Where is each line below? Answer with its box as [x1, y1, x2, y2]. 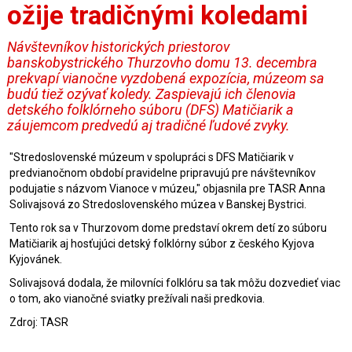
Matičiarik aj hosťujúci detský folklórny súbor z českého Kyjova [9, 237, 314, 250]
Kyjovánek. [9, 253, 62, 266]
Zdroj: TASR [9, 316, 68, 328]
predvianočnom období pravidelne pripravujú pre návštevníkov [9, 167, 316, 179]
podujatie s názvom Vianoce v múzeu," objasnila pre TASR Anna [9, 182, 325, 195]
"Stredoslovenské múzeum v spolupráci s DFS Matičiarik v [9, 151, 294, 163]
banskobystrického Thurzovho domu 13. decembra [7, 54, 317, 71]
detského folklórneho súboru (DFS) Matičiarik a [7, 101, 294, 118]
